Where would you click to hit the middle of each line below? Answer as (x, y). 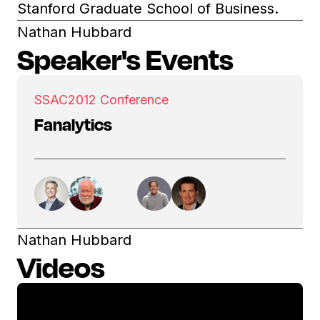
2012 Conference (118, 100)
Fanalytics (73, 124)
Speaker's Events (125, 59)
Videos (61, 267)
